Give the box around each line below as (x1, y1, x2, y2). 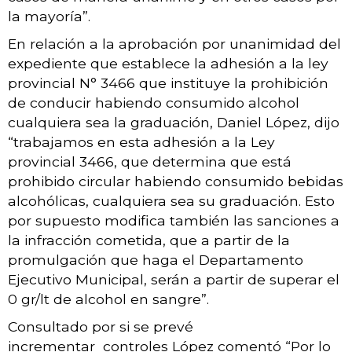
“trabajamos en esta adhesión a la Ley (8, 133, 275, 150)
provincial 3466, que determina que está (8, 152, 291, 170)
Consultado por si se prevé (8, 317, 193, 335)
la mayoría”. (8, 7, 90, 24)
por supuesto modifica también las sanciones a (8, 211, 339, 229)
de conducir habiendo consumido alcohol (8, 93, 299, 111)
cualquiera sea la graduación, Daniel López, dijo (8, 113, 339, 130)
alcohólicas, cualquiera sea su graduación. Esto (8, 192, 335, 209)
